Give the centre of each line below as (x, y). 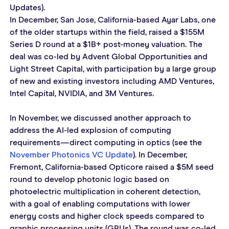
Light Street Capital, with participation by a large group (114, 69)
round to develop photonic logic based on (90, 179)
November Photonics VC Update (71, 155)
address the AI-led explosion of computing (91, 130)
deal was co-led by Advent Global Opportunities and (109, 56)
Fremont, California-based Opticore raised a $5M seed (112, 167)
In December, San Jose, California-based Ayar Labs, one (113, 20)
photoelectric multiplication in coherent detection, (106, 191)
